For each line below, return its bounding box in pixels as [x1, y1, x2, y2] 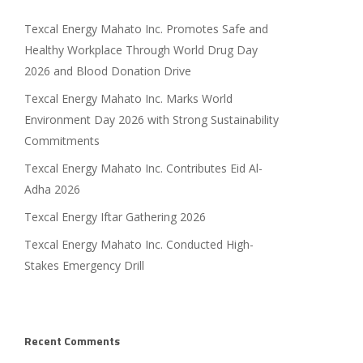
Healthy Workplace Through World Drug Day [23, 42, 258, 58]
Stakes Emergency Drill [23, 258, 144, 273]
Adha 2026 [23, 181, 80, 197]
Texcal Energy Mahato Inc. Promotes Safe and [23, 21, 268, 36]
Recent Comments [23, 332, 120, 349]
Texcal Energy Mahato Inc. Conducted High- [23, 237, 254, 252]
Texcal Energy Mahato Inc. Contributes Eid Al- [23, 160, 263, 176]
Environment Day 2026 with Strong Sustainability [23, 112, 279, 127]
